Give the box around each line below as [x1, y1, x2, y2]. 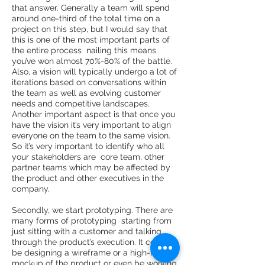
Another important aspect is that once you [12, 109, 175, 119]
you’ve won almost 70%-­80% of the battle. [12, 56, 172, 66]
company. [12, 183, 50, 193]
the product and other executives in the [12, 173, 164, 183]
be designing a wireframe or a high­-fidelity [12, 247, 176, 257]
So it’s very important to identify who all [12, 141, 164, 151]
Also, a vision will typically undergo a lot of [12, 66, 177, 76]
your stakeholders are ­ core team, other [12, 151, 164, 161]
